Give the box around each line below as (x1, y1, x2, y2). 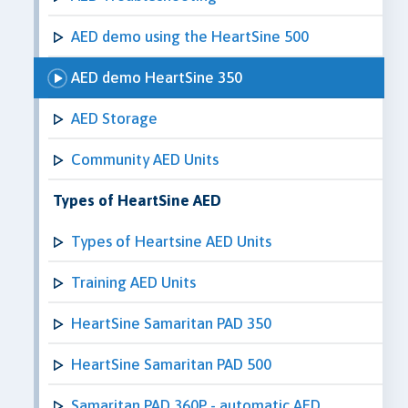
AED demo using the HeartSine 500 (71, 26, 309, 46)
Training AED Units (71, 272, 196, 291)
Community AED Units (71, 149, 219, 168)
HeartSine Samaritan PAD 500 (71, 354, 271, 373)
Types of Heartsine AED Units (71, 231, 271, 250)
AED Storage (71, 108, 158, 127)
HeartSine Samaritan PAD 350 (71, 313, 271, 332)
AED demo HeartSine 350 (71, 67, 242, 87)
